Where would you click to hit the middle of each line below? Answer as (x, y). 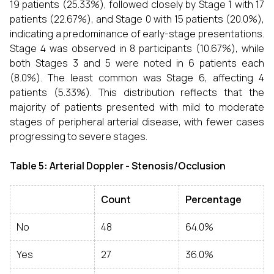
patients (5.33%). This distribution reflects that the (137, 92)
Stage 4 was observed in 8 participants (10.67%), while (137, 48)
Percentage (213, 199)
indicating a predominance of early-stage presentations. (137, 34)
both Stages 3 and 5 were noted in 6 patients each (137, 63)
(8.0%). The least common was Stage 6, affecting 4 (137, 78)
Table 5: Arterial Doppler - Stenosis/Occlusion (118, 166)
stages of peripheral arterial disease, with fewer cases (137, 122)
